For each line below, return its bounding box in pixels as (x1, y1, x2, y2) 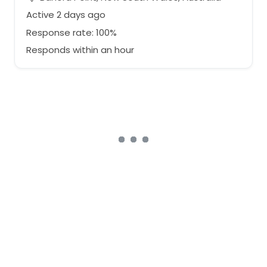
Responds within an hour (26, 44, 134, 56)
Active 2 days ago (26, 8, 105, 21)
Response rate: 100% (26, 26, 117, 39)
